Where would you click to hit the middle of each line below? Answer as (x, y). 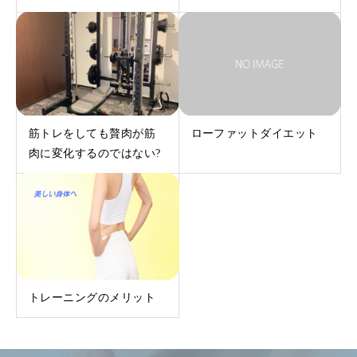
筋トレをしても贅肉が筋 (92, 133)
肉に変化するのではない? (95, 153)
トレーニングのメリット (92, 298)
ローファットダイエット (254, 133)
